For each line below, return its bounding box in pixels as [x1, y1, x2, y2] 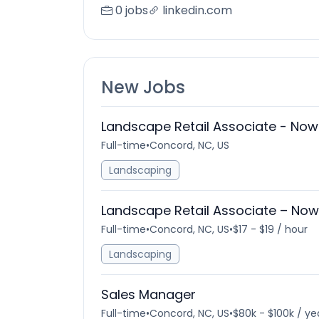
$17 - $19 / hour [233, 222, 308, 236]
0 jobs [115, 2, 148, 19]
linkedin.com [162, 2, 232, 19]
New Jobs [101, 75, 185, 99]
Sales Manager [101, 286, 196, 303]
